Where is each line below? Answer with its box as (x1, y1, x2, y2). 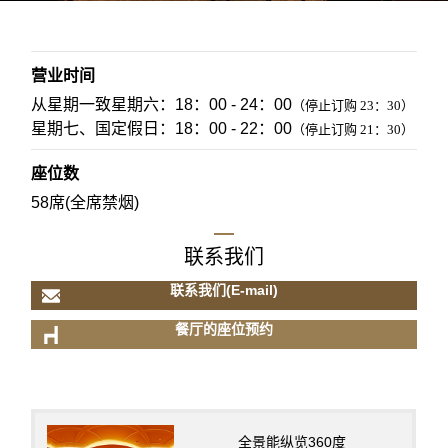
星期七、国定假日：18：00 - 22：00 (31, 119, 293, 137)
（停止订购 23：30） (292, 97, 415, 113)
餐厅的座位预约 (174, 320, 273, 337)
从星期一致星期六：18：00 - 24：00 (31, 95, 293, 113)
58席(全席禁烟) (31, 193, 140, 211)
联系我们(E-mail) (169, 281, 278, 298)
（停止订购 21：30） (292, 121, 415, 137)
